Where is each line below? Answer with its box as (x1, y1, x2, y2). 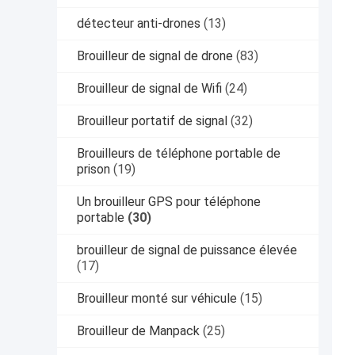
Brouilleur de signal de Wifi (77, 81, 222, 97)
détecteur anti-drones (77, 16, 200, 32)
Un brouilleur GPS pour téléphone (77, 194, 261, 210)
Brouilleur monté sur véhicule (77, 291, 237, 307)
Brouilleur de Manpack (77, 323, 200, 339)
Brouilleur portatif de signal (77, 113, 227, 129)
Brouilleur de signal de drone (77, 48, 233, 64)
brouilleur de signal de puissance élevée (77, 242, 297, 258)
